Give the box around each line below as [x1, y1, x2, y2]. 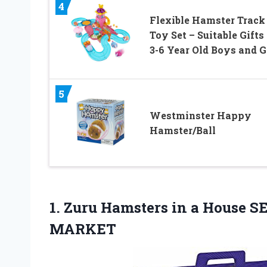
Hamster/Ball [149, 123, 216, 136]
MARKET [49, 219, 116, 238]
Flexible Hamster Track [149, 14, 265, 27]
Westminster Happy [149, 108, 252, 122]
